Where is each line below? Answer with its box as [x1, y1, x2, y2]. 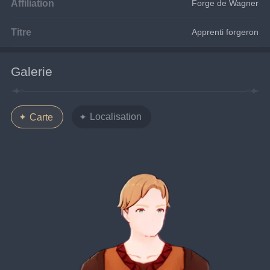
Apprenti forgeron [192, 27, 259, 37]
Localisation [89, 110, 142, 122]
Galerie [11, 64, 53, 79]
